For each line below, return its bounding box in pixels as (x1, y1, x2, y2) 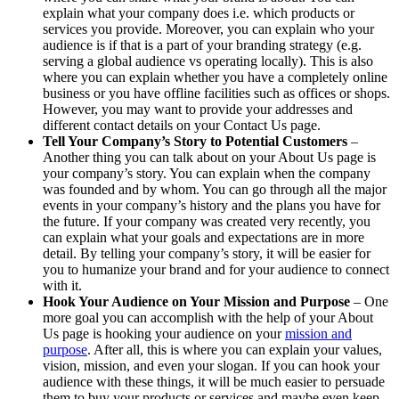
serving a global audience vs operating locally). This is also (43, 53, 373, 69)
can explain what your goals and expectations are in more (43, 230, 364, 246)
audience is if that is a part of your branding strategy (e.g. (43, 37, 362, 53)
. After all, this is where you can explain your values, (87, 342, 382, 358)
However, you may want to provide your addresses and (43, 102, 353, 118)
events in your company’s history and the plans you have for (43, 198, 380, 214)
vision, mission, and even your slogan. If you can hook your (43, 358, 379, 374)
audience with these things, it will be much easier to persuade (43, 374, 385, 390)
